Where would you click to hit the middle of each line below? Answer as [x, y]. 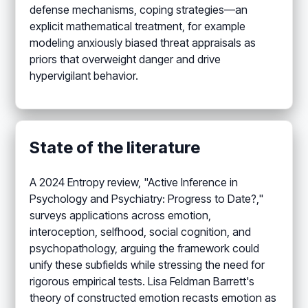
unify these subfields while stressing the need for [147, 264]
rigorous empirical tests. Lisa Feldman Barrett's [142, 281]
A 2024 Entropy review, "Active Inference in [134, 182]
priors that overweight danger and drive [125, 59]
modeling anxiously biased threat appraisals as [143, 42]
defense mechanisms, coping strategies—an [139, 9]
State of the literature [115, 147]
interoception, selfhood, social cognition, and [141, 231]
